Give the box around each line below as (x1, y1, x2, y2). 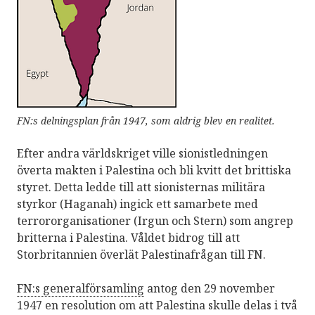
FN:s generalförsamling (17, 280, 144, 296)
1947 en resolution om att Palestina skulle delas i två (17, 297, 297, 313)
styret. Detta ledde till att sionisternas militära (17, 179, 265, 195)
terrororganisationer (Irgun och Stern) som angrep (17, 212, 293, 229)
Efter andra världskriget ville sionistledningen (17, 145, 268, 161)
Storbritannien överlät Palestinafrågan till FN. (17, 246, 266, 262)
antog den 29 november (144, 280, 275, 296)
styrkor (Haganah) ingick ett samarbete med (17, 195, 258, 212)
